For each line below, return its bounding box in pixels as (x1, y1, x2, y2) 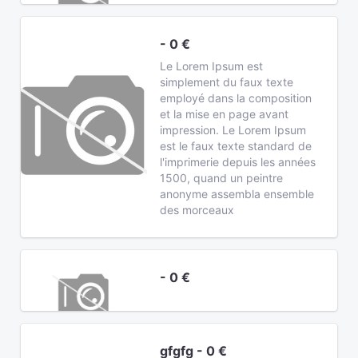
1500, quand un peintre (160, 171, 284, 185)
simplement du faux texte (160, 75, 294, 89)
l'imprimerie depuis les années (160, 155, 316, 169)
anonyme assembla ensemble (160, 187, 315, 201)
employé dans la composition (160, 91, 312, 105)
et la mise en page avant (160, 107, 289, 121)
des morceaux (160, 203, 235, 217)
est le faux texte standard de (160, 139, 312, 153)
